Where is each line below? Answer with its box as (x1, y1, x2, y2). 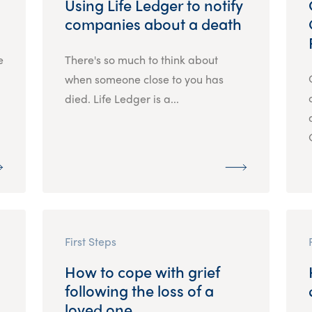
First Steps (64, 233, 116, 249)
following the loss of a (64, 279, 214, 302)
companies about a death (64, 12, 242, 35)
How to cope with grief (64, 260, 220, 283)
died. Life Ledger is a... (64, 90, 179, 107)
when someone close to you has (64, 70, 224, 87)
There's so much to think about (64, 51, 218, 68)
